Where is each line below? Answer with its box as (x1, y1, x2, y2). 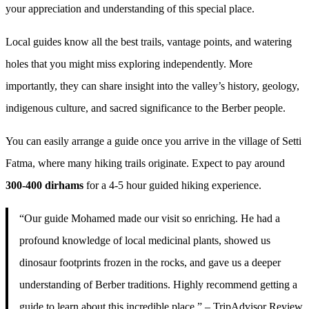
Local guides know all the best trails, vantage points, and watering (6, 35, 292, 48)
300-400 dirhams (6, 179, 83, 191)
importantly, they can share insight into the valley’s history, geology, (6, 79, 299, 92)
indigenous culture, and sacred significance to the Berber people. (6, 101, 286, 114)
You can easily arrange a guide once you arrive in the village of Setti (6, 134, 301, 147)
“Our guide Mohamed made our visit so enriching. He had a (19, 212, 280, 224)
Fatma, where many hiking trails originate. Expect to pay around (6, 157, 285, 169)
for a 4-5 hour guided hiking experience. (83, 179, 261, 191)
